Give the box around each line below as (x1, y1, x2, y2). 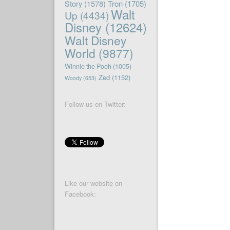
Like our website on (64, 178, 122, 188)
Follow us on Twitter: (64, 99, 126, 109)
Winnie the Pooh (64, 62, 111, 71)
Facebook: (64, 189, 96, 199)
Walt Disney (64, 32, 126, 49)
